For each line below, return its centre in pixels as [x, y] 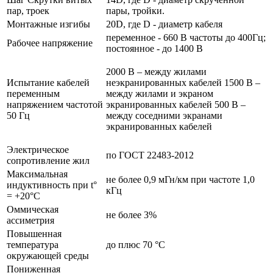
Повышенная [34, 233]
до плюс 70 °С [136, 244]
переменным [33, 93]
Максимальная [37, 174]
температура [33, 244]
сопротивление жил [48, 160]
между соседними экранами [164, 115]
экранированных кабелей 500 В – [176, 104]
